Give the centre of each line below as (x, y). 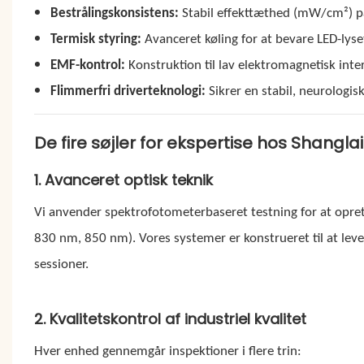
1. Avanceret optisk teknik (123, 180)
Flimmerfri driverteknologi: (128, 91)
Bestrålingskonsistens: (115, 13)
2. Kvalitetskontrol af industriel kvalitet (170, 318)
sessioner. (61, 264)
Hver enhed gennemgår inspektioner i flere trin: (167, 351)
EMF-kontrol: (88, 65)
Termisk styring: (96, 39)
